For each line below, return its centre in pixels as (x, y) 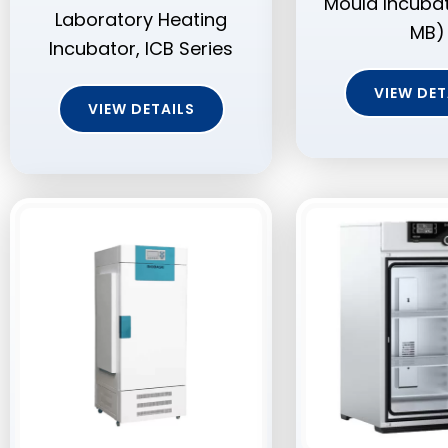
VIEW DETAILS (141, 109)
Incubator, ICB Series (141, 49)
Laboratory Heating (141, 20)
